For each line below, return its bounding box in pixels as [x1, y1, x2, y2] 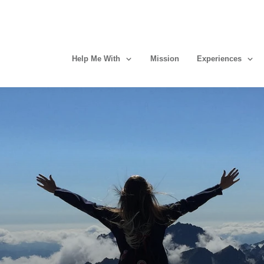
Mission [150, 54, 179, 64]
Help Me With [72, 54, 120, 64]
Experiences [197, 54, 242, 64]
